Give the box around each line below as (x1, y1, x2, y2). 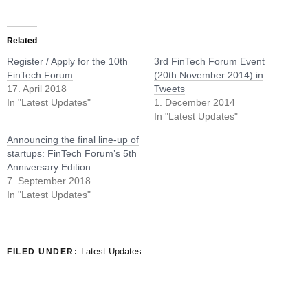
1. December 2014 (154, 96, 235, 108)
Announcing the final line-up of (7, 133, 139, 145)
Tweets (154, 82, 185, 94)
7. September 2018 (7, 175, 91, 186)
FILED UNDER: (7, 246, 81, 256)
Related (7, 35, 37, 45)
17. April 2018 (7, 82, 67, 94)
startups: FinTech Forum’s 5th (7, 147, 137, 159)
